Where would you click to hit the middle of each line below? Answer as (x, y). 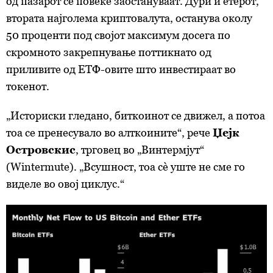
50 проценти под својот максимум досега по (118, 35)
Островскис (41, 149)
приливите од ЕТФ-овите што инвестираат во (121, 69)
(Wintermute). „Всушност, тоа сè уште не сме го (126, 166)
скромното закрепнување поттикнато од (109, 52)
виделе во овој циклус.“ (65, 183)
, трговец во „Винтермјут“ (140, 149)
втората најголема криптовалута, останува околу (129, 18)
